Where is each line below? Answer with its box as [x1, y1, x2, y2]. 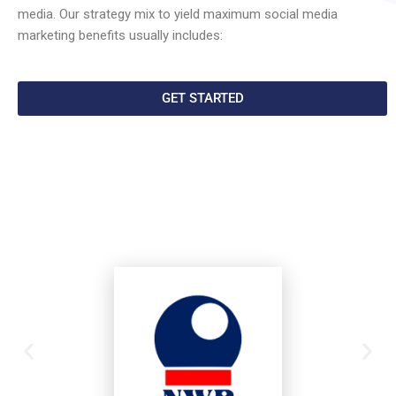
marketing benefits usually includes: [18, 27, 223, 43]
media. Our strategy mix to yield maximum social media [18, 5, 338, 22]
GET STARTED [161, 89, 244, 106]
